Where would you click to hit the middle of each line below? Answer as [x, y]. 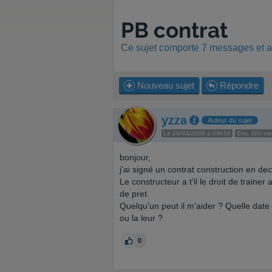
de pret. [134, 194]
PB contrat [174, 30]
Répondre [238, 85]
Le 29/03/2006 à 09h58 [197, 133]
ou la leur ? [141, 218]
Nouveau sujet [165, 85]
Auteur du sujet [230, 120]
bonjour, [135, 157]
